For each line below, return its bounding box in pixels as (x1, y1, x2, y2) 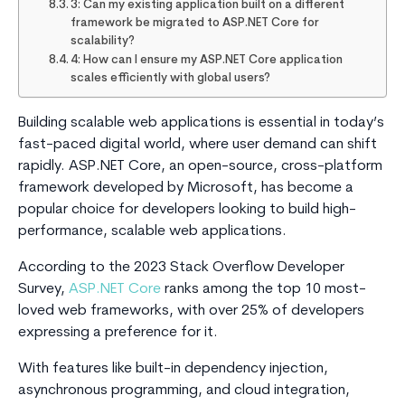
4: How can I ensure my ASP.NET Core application (71, 54, 344, 67)
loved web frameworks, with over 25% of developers (18, 304, 364, 319)
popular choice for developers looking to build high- (18, 202, 356, 218)
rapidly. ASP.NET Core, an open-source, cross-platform (18, 159, 382, 174)
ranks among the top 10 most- (161, 282, 366, 297)
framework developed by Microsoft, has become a (18, 181, 353, 196)
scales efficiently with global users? (71, 72, 271, 85)
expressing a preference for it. (18, 325, 218, 341)
